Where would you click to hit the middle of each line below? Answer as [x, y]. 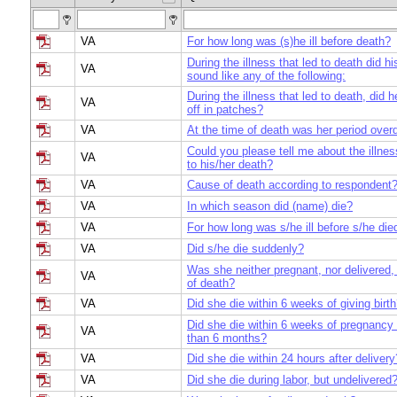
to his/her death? [230, 164]
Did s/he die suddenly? [245, 249]
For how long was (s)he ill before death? [289, 41]
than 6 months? [227, 338]
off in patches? [225, 109]
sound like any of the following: [266, 76]
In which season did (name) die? [270, 206]
